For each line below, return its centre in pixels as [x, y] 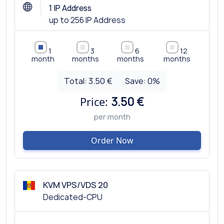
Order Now [112, 140]
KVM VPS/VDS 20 [75, 185]
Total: [76, 81]
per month [112, 116]
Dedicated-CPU [73, 197]
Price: [95, 101]
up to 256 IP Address [87, 20]
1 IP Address [70, 8]
